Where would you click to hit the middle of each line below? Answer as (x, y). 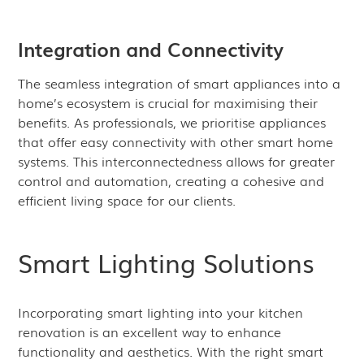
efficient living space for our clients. (127, 200)
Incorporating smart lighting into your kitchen (161, 312)
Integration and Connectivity (151, 48)
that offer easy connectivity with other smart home (176, 141)
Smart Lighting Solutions (167, 262)
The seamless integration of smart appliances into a (180, 83)
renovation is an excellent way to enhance (150, 331)
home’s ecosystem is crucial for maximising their (168, 102)
